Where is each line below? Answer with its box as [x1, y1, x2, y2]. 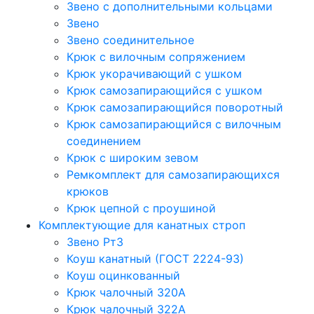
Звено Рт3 [67, 235, 123, 249]
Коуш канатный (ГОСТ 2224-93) [67, 252, 244, 266]
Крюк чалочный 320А [67, 285, 186, 299]
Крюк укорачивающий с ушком [67, 67, 242, 81]
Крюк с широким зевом [67, 151, 198, 165]
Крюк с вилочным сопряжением [67, 50, 245, 64]
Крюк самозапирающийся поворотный [67, 100, 283, 114]
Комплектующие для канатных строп [39, 218, 245, 232]
